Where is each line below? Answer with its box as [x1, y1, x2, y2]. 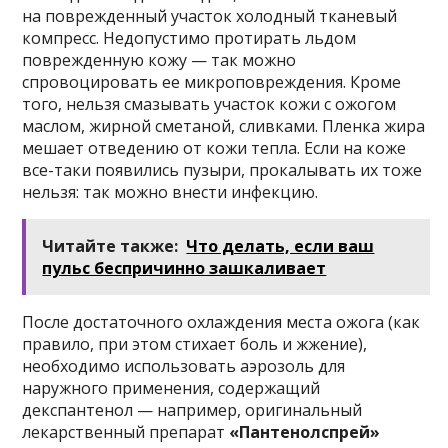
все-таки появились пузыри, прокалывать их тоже [22, 158, 423, 181]
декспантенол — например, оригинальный [22, 398, 363, 421]
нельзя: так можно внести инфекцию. [22, 180, 319, 203]
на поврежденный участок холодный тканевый [22, 4, 398, 27]
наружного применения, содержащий [22, 376, 321, 399]
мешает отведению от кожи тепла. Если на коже [22, 136, 407, 159]
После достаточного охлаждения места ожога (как [22, 310, 421, 333]
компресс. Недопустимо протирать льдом [22, 26, 357, 49]
